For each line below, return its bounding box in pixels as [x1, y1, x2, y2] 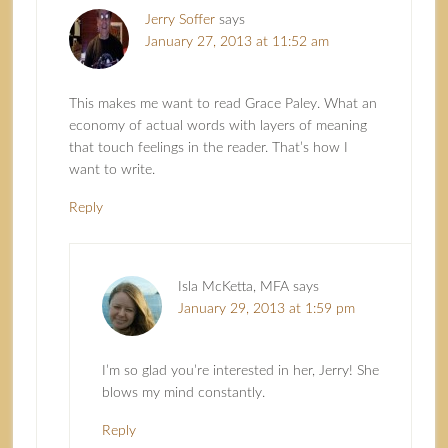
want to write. [68, 163, 155, 178]
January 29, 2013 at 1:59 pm [177, 302, 355, 317]
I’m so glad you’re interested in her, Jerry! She [101, 364, 379, 379]
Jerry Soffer [144, 13, 215, 28]
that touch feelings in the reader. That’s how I [68, 141, 348, 156]
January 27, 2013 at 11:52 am [144, 35, 329, 50]
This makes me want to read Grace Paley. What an [68, 97, 377, 112]
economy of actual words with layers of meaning [68, 119, 367, 134]
